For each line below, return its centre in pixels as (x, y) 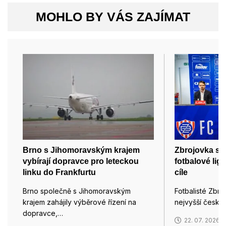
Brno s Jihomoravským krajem (81, 150)
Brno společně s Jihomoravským (77, 191)
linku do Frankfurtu (59, 173)
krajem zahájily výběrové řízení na (79, 202)
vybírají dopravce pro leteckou (81, 161)
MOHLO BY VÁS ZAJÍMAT (113, 17)
